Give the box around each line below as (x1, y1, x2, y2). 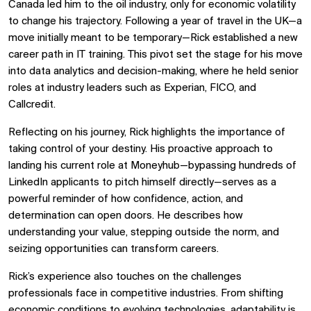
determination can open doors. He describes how (8, 210, 243, 221)
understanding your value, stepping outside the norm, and (8, 227, 279, 238)
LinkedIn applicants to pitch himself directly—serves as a (8, 177, 276, 188)
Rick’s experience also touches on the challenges (8, 271, 242, 283)
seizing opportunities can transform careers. (8, 244, 219, 255)
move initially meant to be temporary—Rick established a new (8, 33, 298, 44)
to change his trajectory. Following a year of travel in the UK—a (8, 16, 302, 27)
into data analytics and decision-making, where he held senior (8, 66, 299, 77)
